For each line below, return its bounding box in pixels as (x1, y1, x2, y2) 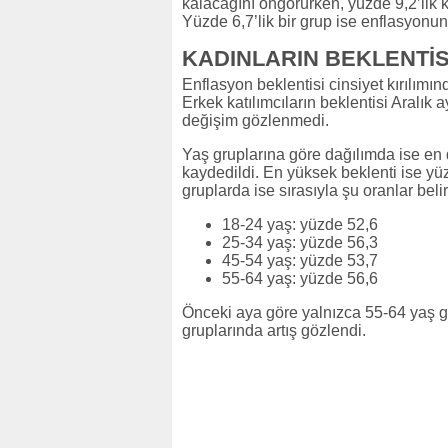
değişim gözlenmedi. (182, 112, 329, 129)
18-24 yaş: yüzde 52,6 (222, 216, 378, 233)
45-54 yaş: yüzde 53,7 (222, 252, 378, 269)
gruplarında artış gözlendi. (182, 322, 366, 339)
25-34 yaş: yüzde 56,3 (222, 234, 378, 251)
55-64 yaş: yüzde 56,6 (222, 270, 378, 287)
